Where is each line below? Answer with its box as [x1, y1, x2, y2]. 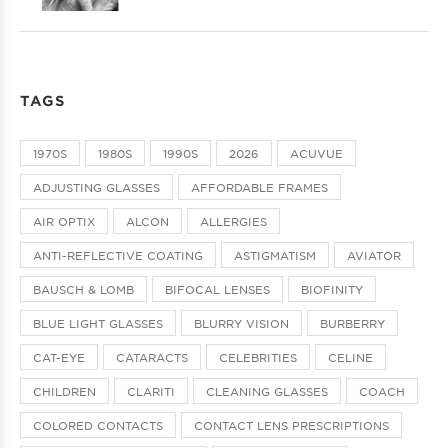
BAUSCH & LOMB [33, 281, 134, 296]
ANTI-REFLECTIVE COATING [33, 247, 203, 262]
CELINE [328, 349, 373, 364]
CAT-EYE [33, 349, 85, 364]
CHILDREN [33, 383, 96, 398]
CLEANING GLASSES [206, 383, 328, 398]
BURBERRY [320, 315, 385, 330]
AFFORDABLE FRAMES [191, 179, 328, 194]
